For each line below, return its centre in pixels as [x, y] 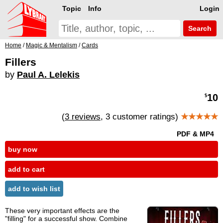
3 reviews [83, 116]
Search [199, 28]
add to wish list [34, 189]
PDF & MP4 [196, 134]
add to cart [26, 169]
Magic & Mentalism [52, 45]
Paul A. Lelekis [48, 75]
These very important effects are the [62, 211]
